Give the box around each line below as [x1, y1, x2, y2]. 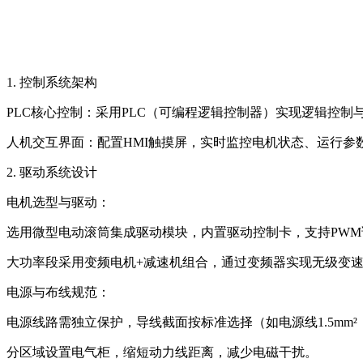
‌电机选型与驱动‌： [6, 194, 110, 209]
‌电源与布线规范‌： [6, 284, 110, 299]
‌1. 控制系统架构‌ [6, 75, 97, 89]
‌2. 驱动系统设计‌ [6, 164, 97, 179]
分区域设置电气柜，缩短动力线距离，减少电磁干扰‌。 [6, 344, 318, 359]
